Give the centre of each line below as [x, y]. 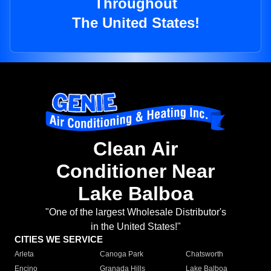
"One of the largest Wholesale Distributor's [135, 212]
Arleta [24, 254]
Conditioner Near [135, 171]
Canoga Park [122, 254]
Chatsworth [204, 254]
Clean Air [135, 149]
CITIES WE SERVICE [59, 240]
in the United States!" [135, 227]
